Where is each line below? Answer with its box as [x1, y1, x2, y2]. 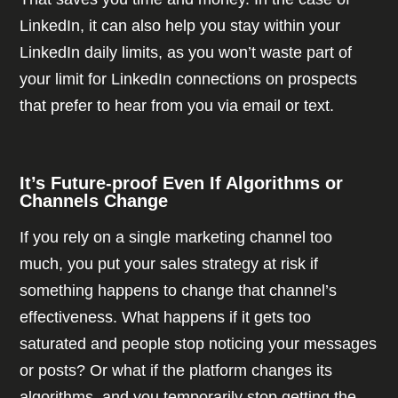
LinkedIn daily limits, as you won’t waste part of [20, 44, 353, 62]
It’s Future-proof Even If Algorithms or [20, 173, 344, 194]
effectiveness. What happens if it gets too [20, 308, 312, 327]
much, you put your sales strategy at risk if [20, 255, 319, 274]
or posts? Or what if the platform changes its [20, 362, 333, 380]
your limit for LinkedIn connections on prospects [20, 70, 358, 89]
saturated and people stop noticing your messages [20, 335, 378, 354]
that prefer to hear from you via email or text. [20, 97, 339, 115]
